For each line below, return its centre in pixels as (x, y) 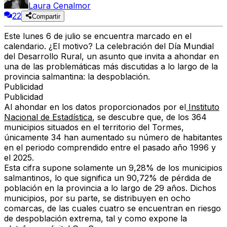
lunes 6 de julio (52, 36)
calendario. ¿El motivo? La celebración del (86, 46)
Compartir (46, 17)
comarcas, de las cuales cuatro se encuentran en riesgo (112, 209)
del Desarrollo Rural (43, 56)
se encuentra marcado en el (136, 36)
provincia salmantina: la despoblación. (77, 77)
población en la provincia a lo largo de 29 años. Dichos (110, 188)
